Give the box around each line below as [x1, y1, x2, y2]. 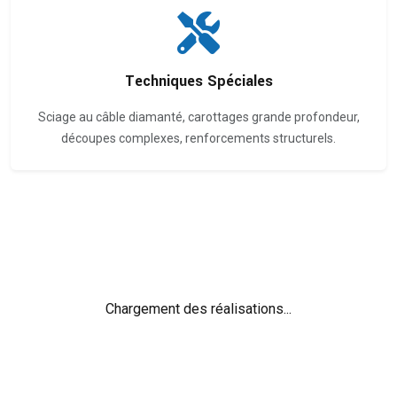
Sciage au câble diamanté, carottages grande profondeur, [37, 109, 360, 124]
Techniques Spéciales [124, 70, 273, 91]
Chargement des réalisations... [105, 300, 292, 317]
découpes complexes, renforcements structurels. [61, 130, 336, 145]
